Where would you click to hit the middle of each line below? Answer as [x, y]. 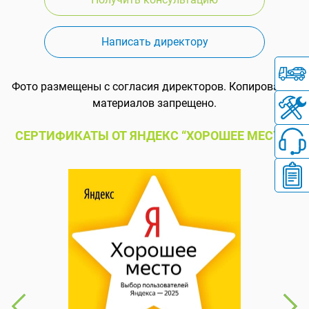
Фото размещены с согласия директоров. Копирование [154, 86]
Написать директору [154, 41]
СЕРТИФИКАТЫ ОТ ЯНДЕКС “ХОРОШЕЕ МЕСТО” [154, 135]
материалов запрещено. [154, 103]
